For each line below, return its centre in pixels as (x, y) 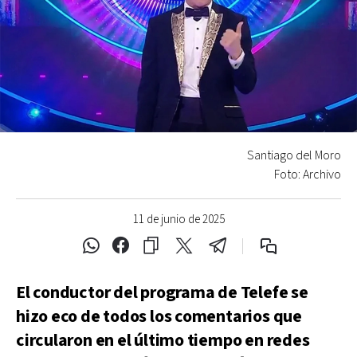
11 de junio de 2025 (178, 219)
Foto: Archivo (308, 175)
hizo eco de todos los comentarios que (159, 316)
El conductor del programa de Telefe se (162, 292)
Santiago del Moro (294, 155)
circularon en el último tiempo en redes (163, 340)
